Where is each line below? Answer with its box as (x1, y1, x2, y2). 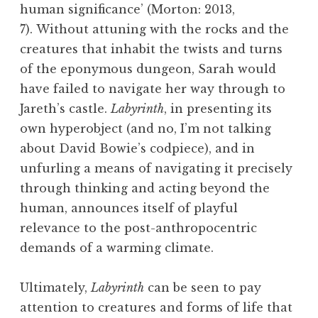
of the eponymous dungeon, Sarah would (20, 62, 276, 77)
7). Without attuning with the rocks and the (20, 22, 289, 37)
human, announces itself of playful (20, 201, 238, 216)
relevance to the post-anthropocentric (20, 221, 257, 236)
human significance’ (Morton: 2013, (20, 2, 235, 17)
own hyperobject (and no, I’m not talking (20, 121, 271, 136)
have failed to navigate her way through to (20, 82, 285, 97)
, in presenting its (164, 102, 272, 116)
